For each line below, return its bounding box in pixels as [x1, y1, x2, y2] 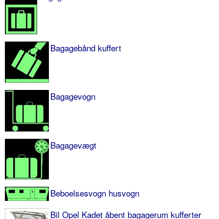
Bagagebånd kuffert [50, 42, 121, 54]
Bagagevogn [50, 90, 95, 103]
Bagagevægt [50, 139, 96, 152]
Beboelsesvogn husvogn [50, 187, 139, 199]
